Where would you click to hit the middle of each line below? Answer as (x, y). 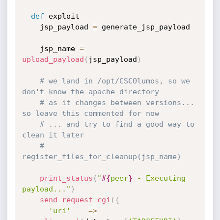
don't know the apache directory (90, 92)
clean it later (53, 135)
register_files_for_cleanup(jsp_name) (101, 157)
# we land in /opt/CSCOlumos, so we (115, 81)
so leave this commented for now (90, 113)
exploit (62, 16)
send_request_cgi (75, 200)
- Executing (159, 178)
